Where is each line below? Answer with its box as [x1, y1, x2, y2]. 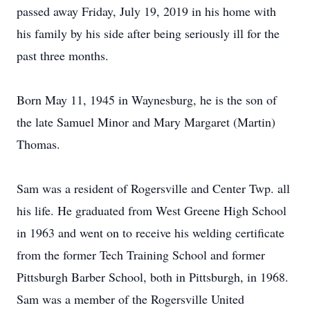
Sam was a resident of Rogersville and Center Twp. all [17, 180, 290, 197]
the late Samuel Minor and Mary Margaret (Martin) [17, 113, 275, 130]
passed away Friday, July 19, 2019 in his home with [17, 3, 276, 19]
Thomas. [17, 136, 60, 152]
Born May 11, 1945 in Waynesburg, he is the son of [17, 91, 277, 108]
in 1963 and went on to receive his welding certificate [17, 224, 284, 241]
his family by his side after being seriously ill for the [17, 25, 280, 42]
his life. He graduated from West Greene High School [17, 202, 286, 219]
